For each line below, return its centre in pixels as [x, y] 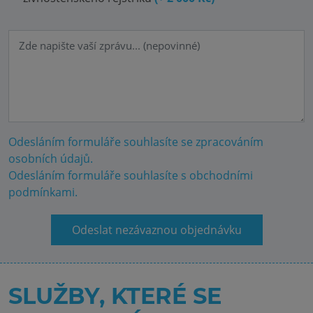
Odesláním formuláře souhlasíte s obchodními [131, 175]
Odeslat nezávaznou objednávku [156, 230]
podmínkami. [43, 192]
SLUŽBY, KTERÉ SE [115, 296]
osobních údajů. [51, 159]
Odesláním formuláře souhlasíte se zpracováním [136, 142]
